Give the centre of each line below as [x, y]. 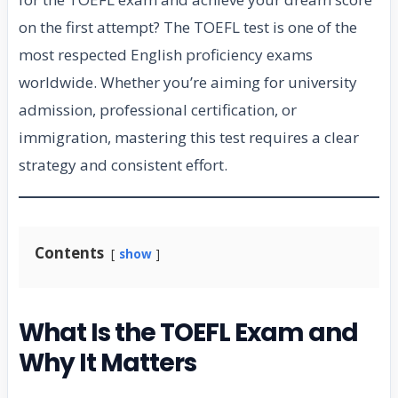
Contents [69, 253]
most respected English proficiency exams [166, 55]
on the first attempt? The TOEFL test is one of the [188, 28]
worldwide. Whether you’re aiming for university [188, 83]
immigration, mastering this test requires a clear [189, 138]
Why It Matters [108, 363]
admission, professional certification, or [158, 110]
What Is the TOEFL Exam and [189, 333]
